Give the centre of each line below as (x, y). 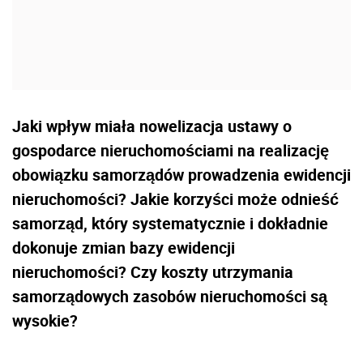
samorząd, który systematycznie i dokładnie (170, 224)
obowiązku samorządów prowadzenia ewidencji (181, 175)
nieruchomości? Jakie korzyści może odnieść (175, 199)
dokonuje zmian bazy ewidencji (124, 248)
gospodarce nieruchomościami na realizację (171, 151)
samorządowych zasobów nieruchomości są (170, 297)
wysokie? (45, 321)
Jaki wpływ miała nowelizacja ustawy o (152, 126)
